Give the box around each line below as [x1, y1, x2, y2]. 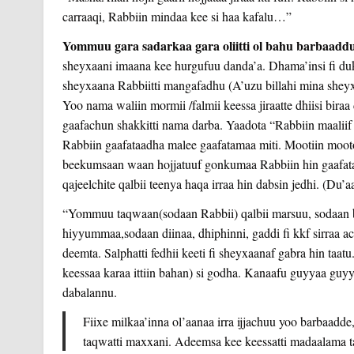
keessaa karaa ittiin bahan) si [62, 263, 207, 281]
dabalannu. [62, 283, 117, 300]
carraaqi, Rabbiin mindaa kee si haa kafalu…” [62, 7, 292, 24]
